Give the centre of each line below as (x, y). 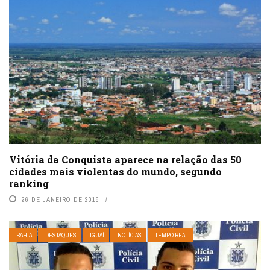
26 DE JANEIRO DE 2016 (61, 200)
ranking (29, 184)
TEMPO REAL (171, 236)
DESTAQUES (61, 236)
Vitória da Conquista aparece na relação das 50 (125, 160)
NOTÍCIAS (130, 236)
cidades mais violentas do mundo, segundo (115, 172)
